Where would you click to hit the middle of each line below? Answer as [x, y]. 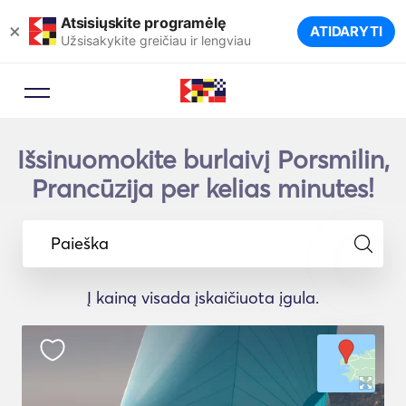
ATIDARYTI [346, 31]
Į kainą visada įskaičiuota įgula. [203, 298]
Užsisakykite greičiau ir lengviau [156, 40]
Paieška [80, 243]
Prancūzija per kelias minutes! [203, 188]
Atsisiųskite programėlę [144, 22]
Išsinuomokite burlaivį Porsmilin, [203, 159]
